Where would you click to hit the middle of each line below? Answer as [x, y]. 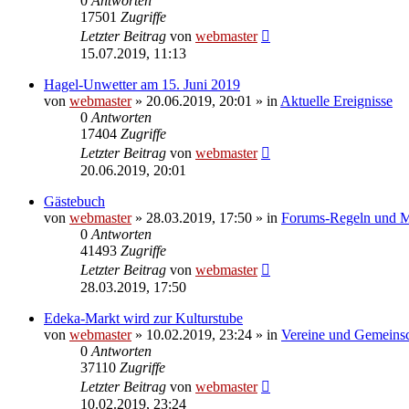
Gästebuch [74, 201]
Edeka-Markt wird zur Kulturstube [143, 318]
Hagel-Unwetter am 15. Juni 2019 [142, 84]
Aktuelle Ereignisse [336, 100]
